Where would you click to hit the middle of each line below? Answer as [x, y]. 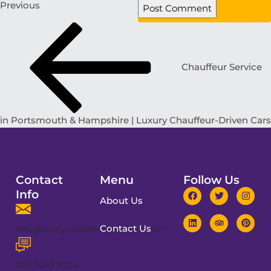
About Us [121, 200]
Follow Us [212, 179]
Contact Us [125, 228]
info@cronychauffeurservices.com [90, 229]
